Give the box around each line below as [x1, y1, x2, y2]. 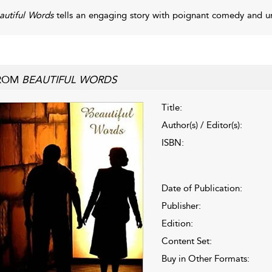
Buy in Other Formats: [161, 253, 250, 264]
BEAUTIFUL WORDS [21, 73, 117, 86]
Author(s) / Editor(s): [161, 119, 242, 131]
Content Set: [161, 235, 212, 246]
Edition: [161, 217, 193, 229]
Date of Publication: [161, 182, 242, 194]
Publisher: [161, 200, 201, 211]
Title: [161, 101, 182, 113]
